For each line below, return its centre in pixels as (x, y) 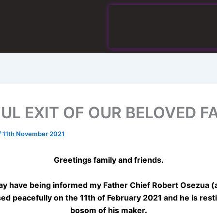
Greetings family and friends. (108, 160)
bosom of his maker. (108, 210)
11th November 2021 (33, 134)
